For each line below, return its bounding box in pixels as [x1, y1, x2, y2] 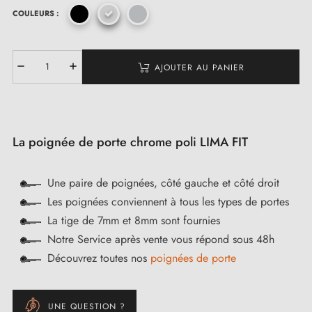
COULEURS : [13, 8, 59, 19]
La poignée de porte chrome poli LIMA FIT [13, 132, 248, 151]
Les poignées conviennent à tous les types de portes [47, 194, 289, 210]
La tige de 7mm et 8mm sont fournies [47, 212, 220, 229]
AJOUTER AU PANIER [154, 61, 244, 74]
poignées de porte [150, 250, 236, 267]
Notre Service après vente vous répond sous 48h [47, 231, 274, 248]
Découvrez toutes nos [47, 250, 150, 267]
